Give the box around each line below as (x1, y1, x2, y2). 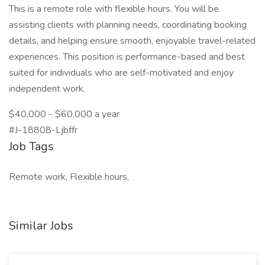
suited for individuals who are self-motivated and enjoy (9, 66, 234, 79)
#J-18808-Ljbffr (9, 124, 77, 137)
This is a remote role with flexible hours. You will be (9, 2, 219, 15)
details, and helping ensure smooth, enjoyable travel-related (9, 34, 256, 47)
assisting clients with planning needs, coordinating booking (9, 18, 247, 31)
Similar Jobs (9, 218, 73, 234)
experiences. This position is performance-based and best (9, 50, 245, 63)
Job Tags (9, 138, 54, 154)
